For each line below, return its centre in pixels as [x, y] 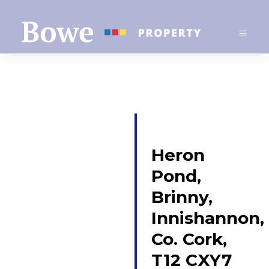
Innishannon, [208, 218]
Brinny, [182, 197]
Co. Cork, [189, 239]
